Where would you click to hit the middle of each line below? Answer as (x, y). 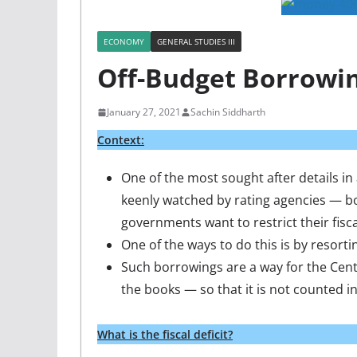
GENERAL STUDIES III (196, 41)
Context (119, 140)
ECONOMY (124, 41)
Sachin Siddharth (228, 112)
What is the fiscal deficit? (165, 334)
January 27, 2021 (144, 112)
